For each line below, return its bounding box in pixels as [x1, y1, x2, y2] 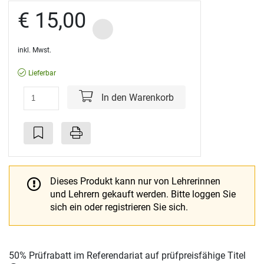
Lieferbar [28, 68, 56, 77]
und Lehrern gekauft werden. [50, 188, 171, 200]
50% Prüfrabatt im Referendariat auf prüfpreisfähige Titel [9, 249, 246, 261]
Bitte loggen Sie [171, 188, 236, 200]
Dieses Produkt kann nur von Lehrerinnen [50, 175, 220, 187]
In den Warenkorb [99, 91, 174, 103]
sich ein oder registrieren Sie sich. [50, 201, 188, 213]
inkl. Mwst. [18, 45, 51, 54]
